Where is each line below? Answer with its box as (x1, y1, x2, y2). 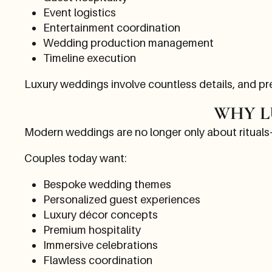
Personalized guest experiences (42, 192, 200, 206)
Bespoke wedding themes (42, 177, 171, 191)
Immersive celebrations (42, 238, 158, 251)
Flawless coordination (42, 253, 152, 267)
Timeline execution (42, 51, 136, 64)
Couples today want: (24, 151, 127, 165)
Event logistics (42, 5, 116, 19)
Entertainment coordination (42, 21, 180, 34)
